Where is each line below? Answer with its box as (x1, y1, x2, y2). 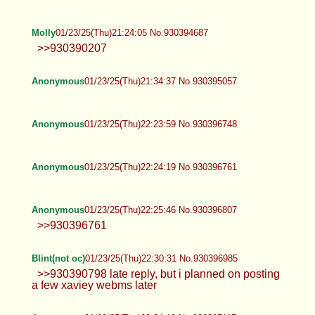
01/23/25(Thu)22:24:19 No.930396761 (84, 161, 237, 172)
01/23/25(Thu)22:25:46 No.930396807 (84, 204, 237, 215)
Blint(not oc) (31, 252, 85, 264)
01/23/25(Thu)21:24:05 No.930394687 (55, 27, 208, 38)
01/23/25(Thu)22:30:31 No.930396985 (84, 252, 238, 264)
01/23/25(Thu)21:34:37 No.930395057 (84, 75, 237, 86)
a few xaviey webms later (31, 278, 157, 291)
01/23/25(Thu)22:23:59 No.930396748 (84, 118, 237, 129)
